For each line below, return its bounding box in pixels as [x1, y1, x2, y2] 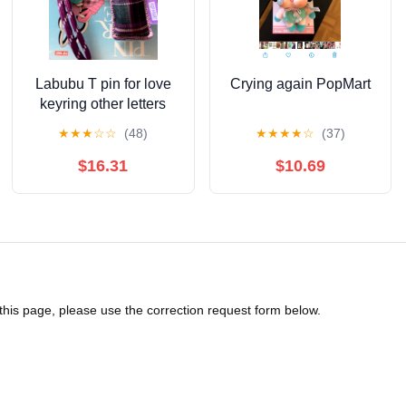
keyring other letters [40, 95, 167, 111]
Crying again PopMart [229, 75, 371, 92]
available [73, 115, 133, 131]
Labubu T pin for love [34, 75, 171, 92]
